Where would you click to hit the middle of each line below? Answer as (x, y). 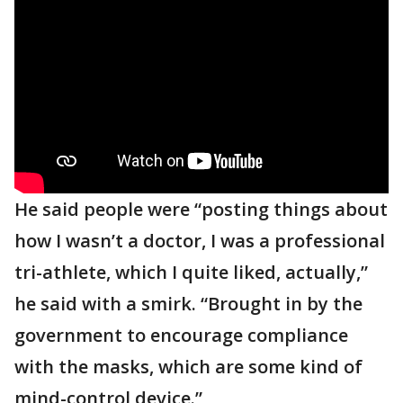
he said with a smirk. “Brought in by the (188, 304)
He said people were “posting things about (201, 209)
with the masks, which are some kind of (188, 367)
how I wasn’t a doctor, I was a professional (200, 241)
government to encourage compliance (181, 335)
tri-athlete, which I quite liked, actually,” (191, 272)
